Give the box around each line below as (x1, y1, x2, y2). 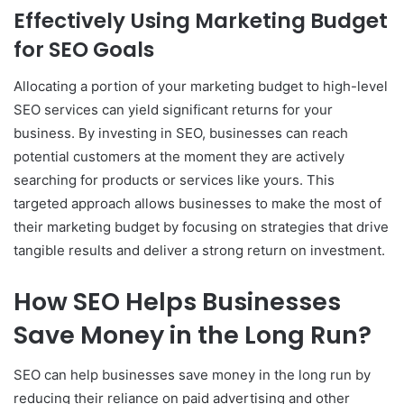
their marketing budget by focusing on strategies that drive (14, 217, 389, 235)
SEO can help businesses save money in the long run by (14, 366, 371, 384)
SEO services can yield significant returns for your (14, 100, 333, 118)
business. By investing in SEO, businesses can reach (14, 124, 348, 142)
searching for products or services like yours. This (14, 170, 335, 188)
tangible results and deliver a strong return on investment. (14, 241, 385, 259)
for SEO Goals (14, 35, 154, 65)
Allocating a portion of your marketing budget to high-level (14, 77, 388, 95)
